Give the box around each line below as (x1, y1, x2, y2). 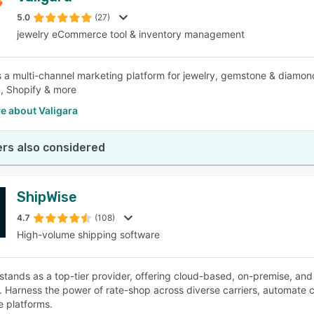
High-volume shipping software (17, 228, 160, 240)
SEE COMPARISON (113, 64, 194, 75)
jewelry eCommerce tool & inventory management (17, 28, 245, 40)
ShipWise (17, 189, 77, 205)
